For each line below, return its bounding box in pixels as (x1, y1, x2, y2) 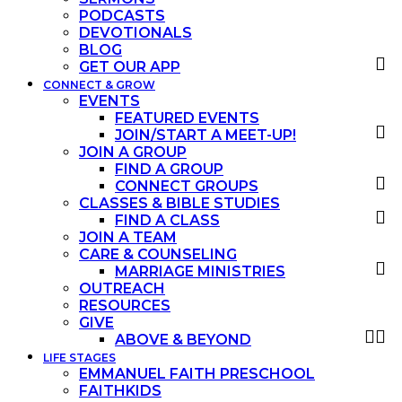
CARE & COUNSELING (79, 246, 237, 263)
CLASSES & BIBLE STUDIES (79, 195, 280, 212)
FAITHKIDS (79, 382, 162, 399)
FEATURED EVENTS (115, 109, 259, 127)
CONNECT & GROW (43, 78, 155, 92)
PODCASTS (79, 7, 165, 24)
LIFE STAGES (43, 351, 116, 364)
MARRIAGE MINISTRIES (115, 263, 285, 280)
